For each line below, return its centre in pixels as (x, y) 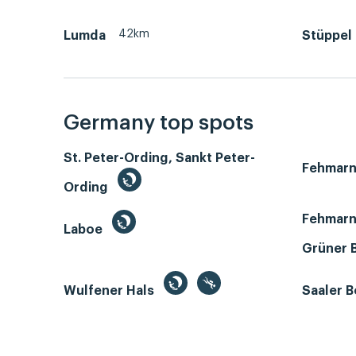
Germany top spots (159, 124)
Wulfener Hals (110, 291)
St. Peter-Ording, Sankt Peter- (159, 159)
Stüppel (327, 35)
